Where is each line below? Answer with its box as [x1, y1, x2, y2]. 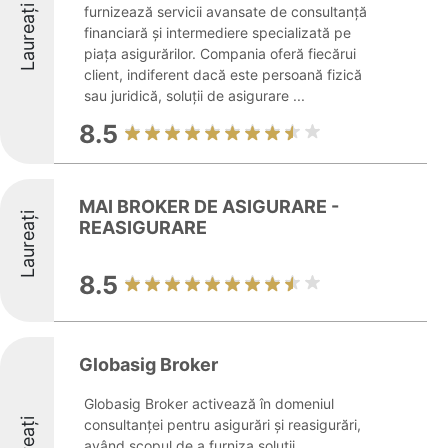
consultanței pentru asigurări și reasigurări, [84, 416, 361, 433]
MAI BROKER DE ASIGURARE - [79, 196, 339, 217]
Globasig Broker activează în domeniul [84, 395, 334, 412]
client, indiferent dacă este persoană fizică [84, 66, 362, 83]
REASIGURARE [79, 217, 207, 238]
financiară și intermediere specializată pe [84, 24, 351, 41]
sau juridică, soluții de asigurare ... [84, 87, 305, 104]
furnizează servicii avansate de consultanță [84, 3, 367, 20]
